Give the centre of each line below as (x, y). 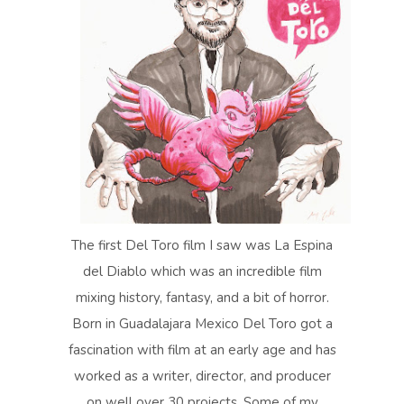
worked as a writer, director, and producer (202, 376)
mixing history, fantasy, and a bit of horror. (202, 298)
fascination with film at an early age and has (202, 350)
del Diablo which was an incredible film (202, 271)
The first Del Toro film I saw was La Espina (202, 245)
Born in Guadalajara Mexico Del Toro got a (202, 324)
